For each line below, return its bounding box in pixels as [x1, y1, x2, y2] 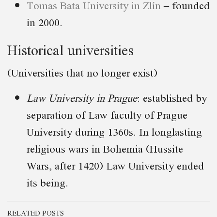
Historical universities [7, 37, 134, 61]
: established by [137, 89, 207, 106]
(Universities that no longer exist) [7, 63, 157, 81]
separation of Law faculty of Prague [27, 106, 187, 123]
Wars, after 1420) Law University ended [27, 156, 204, 174]
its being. [27, 173, 68, 191]
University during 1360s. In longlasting [27, 123, 202, 140]
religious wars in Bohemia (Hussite [27, 139, 183, 157]
